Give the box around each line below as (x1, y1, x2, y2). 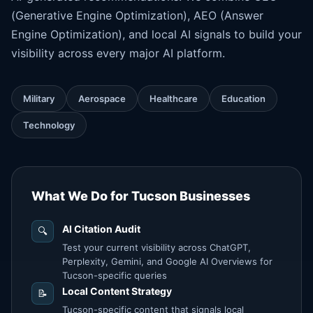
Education (221, 93, 265, 104)
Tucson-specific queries (62, 270, 167, 281)
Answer (224, 8, 263, 22)
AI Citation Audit (62, 223, 140, 235)
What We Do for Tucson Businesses (31, 189, 250, 203)
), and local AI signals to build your (118, 27, 302, 41)
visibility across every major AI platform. (11, 46, 225, 60)
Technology (23, 119, 75, 131)
